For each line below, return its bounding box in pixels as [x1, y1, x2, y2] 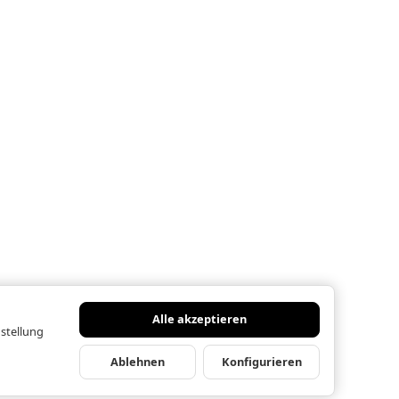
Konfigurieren [221, 353, 302, 370]
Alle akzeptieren [152, 311, 247, 328]
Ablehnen [110, 353, 165, 370]
